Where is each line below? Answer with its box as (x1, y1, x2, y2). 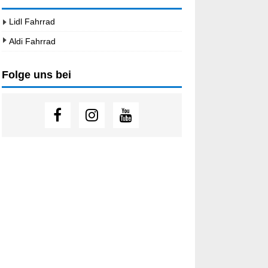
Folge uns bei (1, 69, 71, 81)
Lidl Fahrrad (8, 17, 55, 27)
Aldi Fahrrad (8, 36, 56, 47)
